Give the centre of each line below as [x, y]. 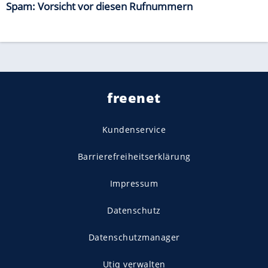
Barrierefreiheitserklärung [134, 157]
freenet [134, 98]
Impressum [134, 184]
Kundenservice [134, 130]
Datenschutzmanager [134, 237]
